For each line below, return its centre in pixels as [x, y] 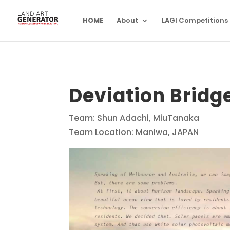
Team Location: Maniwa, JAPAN [134, 132]
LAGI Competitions [195, 20]
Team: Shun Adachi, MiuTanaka [134, 118]
